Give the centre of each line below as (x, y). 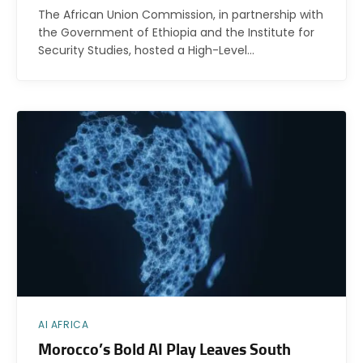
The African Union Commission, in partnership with (181, 15)
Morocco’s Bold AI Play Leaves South (164, 350)
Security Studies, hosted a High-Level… (146, 51)
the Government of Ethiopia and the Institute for (176, 33)
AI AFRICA (64, 324)
